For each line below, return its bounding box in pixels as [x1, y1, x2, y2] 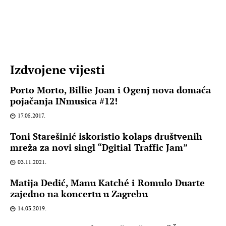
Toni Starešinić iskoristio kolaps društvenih [10, 130, 202, 143]
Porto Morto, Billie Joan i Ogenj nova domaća [10, 84, 211, 96]
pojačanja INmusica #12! [10, 95, 118, 107]
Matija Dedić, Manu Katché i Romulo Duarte [10, 177, 205, 189]
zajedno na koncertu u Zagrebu [10, 188, 148, 200]
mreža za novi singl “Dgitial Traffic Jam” [10, 141, 188, 154]
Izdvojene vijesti [10, 61, 105, 78]
